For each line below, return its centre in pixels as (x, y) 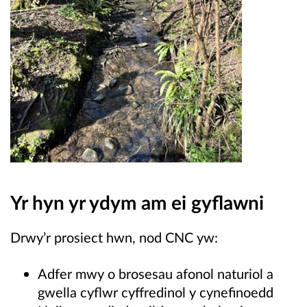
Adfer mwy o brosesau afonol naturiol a (156, 273)
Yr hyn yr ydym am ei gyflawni (137, 202)
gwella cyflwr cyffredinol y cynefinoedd (156, 292)
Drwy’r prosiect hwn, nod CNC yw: (114, 237)
